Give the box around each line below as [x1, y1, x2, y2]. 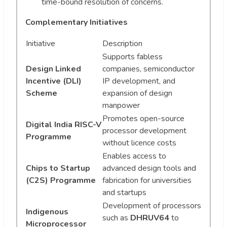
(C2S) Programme [26, 174, 96, 186]
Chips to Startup [26, 162, 90, 174]
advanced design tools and [102, 162, 196, 174]
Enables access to [102, 150, 166, 162]
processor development [102, 125, 186, 136]
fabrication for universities [102, 174, 192, 186]
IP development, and [102, 75, 175, 87]
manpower [102, 99, 140, 111]
